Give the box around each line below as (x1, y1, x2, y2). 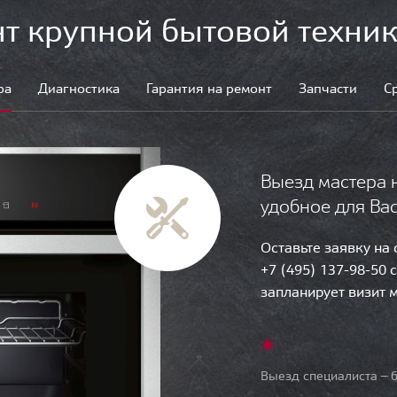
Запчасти (299, 80, 357, 97)
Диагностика (38, 80, 120, 97)
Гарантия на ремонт (146, 80, 272, 97)
